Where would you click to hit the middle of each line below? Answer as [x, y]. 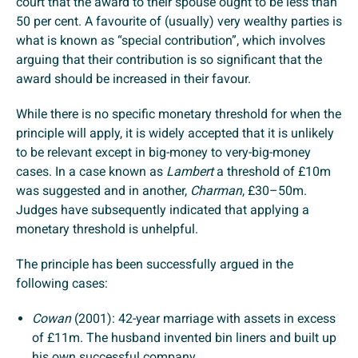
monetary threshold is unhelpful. [107, 229]
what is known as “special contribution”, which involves [171, 41]
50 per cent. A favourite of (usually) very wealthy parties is [179, 22]
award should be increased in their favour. [133, 79]
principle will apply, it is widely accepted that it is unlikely [175, 133]
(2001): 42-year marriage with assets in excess [203, 319]
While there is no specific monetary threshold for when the [179, 114]
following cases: [62, 284]
